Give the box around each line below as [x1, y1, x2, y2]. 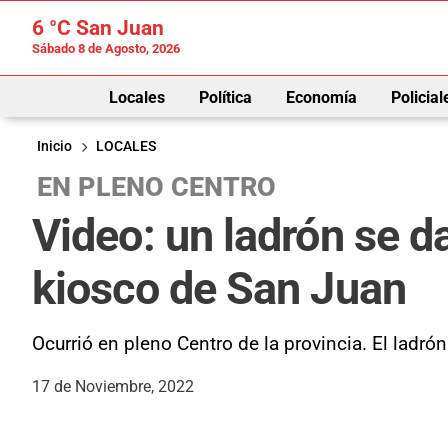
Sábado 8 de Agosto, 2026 [32, 41, 180, 56]
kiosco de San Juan [32, 261, 406, 315]
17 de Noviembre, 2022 [32, 376, 194, 396]
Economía [285, 87, 357, 107]
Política [198, 87, 252, 107]
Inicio [37, 137, 72, 155]
